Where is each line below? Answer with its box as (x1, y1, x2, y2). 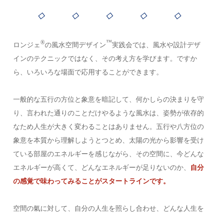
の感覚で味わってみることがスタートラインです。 (13, 177, 170, 185)
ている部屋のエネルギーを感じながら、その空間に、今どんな (13, 150, 204, 158)
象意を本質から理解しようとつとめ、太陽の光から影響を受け (13, 136, 204, 144)
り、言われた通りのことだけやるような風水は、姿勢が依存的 (13, 109, 204, 117)
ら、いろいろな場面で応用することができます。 (13, 68, 163, 76)
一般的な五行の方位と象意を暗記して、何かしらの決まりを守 (13, 95, 204, 103)
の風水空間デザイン (45, 41, 107, 49)
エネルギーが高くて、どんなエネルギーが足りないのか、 (13, 163, 191, 171)
